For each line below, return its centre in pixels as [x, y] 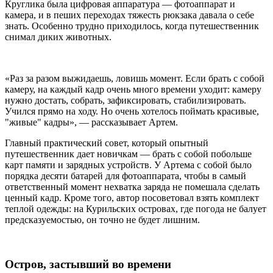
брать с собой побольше [202, 154]
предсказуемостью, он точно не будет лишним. [102, 220]
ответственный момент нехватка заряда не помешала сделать [132, 187]
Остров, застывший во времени [88, 264]
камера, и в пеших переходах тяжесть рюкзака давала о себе [129, 15]
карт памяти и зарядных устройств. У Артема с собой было [128, 165]
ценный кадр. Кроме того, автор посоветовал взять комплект [132, 198]
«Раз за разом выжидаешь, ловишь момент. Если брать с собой [135, 79]
